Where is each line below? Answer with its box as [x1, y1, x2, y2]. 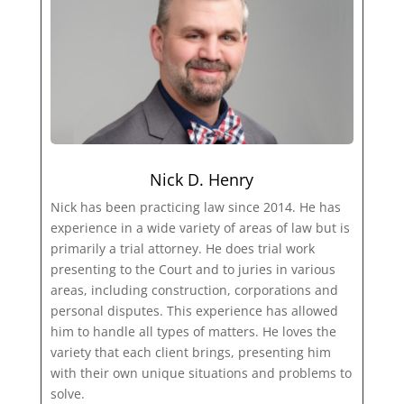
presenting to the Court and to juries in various [50, 261, 335, 279]
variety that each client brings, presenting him [50, 344, 331, 362]
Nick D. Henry [150, 169, 254, 191]
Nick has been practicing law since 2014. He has [50, 198, 341, 216]
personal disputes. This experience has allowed [50, 302, 338, 320]
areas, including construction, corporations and [50, 281, 338, 299]
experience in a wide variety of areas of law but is [50, 219, 350, 237]
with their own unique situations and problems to [50, 364, 352, 382]
